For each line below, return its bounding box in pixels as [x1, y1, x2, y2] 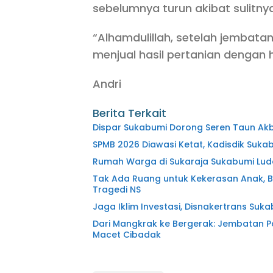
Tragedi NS [93, 183, 141, 196]
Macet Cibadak [93, 229, 161, 241]
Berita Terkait [93, 105, 166, 121]
